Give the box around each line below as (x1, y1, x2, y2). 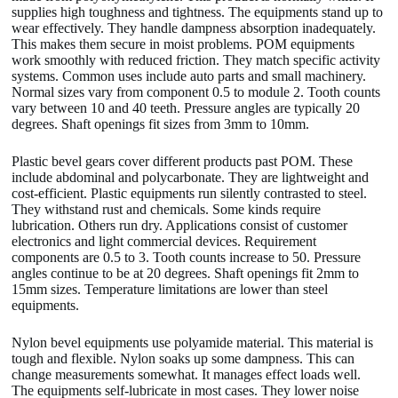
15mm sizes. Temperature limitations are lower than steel (12, 282, 329, 298)
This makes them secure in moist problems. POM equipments (12, 36, 355, 52)
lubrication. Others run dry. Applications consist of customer (12, 218, 348, 234)
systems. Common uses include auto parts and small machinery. (12, 68, 367, 84)
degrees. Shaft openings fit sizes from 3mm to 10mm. (12, 116, 310, 132)
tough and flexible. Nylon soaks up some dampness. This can (12, 351, 355, 367)
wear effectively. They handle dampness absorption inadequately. (12, 20, 377, 36)
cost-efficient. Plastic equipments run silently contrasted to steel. (12, 186, 368, 202)
